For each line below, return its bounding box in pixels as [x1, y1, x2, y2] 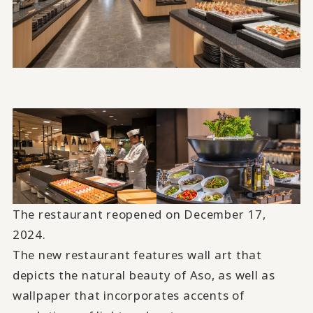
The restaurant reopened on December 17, [12, 206, 266, 223]
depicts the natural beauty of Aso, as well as [12, 267, 275, 284]
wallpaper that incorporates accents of [12, 287, 245, 304]
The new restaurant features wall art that [12, 247, 262, 263]
